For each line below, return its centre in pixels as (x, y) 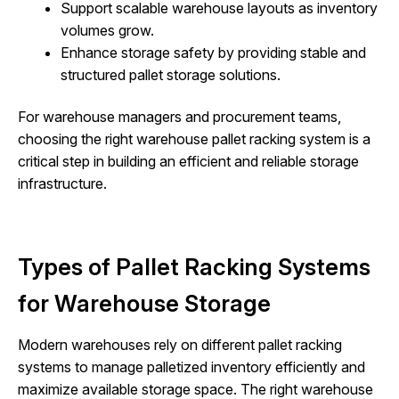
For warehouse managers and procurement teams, (179, 117)
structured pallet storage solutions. (171, 74)
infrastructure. (62, 184)
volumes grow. (107, 30)
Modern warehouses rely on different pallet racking (180, 344)
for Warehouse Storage (144, 303)
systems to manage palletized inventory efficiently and (191, 366)
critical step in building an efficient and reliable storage (188, 162)
